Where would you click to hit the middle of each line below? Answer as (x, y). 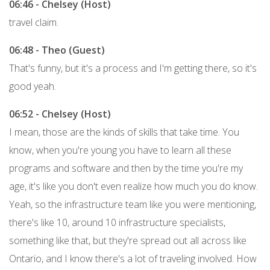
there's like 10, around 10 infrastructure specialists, (117, 222)
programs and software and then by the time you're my (126, 168)
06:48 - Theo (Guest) (57, 50)
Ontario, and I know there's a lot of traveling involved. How (133, 258)
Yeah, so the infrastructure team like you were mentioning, (133, 204)
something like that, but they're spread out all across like (128, 240)
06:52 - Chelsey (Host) (60, 114)
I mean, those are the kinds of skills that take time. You (124, 132)
